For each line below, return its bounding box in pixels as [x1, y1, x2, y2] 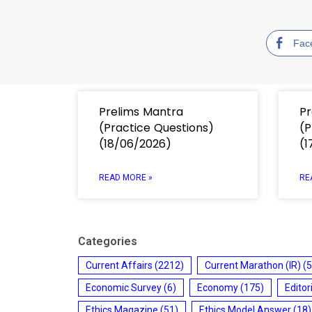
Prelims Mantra [99, 103, 183, 120]
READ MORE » [99, 172, 153, 182]
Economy [197, 281, 238, 293]
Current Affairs [86, 259, 153, 271]
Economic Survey [86, 281, 162, 293]
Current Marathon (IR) [205, 259, 301, 271]
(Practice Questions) [99, 119, 214, 136]
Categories [78, 234, 137, 248]
